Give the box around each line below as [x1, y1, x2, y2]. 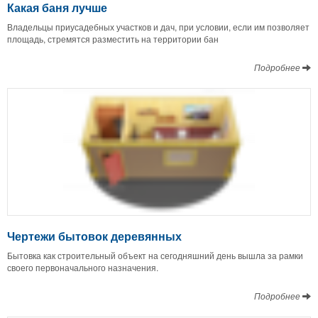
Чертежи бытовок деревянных [7, 228, 182, 245]
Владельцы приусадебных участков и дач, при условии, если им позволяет [7, 21, 309, 33]
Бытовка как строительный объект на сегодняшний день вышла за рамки [7, 249, 303, 262]
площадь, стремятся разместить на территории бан [7, 33, 219, 45]
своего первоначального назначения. [7, 261, 158, 274]
